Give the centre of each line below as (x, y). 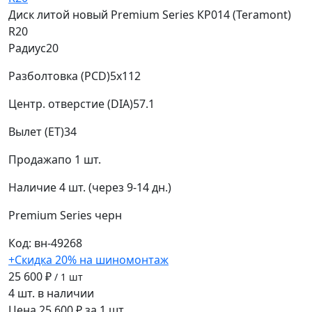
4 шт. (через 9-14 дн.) (115, 188)
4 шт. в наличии (51, 294)
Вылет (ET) (36, 132)
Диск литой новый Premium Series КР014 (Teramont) (150, 15)
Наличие (32, 188)
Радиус (27, 48)
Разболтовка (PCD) (59, 76)
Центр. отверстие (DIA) (71, 104)
